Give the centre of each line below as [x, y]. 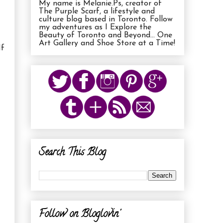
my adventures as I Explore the [95, 27]
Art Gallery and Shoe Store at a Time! [107, 43]
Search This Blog [72, 153]
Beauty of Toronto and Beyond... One [106, 35]
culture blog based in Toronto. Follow [106, 19]
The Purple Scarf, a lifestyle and [97, 11]
